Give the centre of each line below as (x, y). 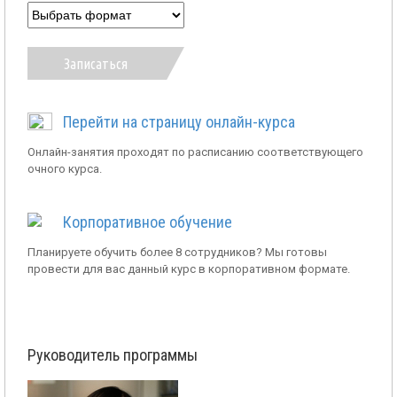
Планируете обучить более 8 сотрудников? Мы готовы (177, 253)
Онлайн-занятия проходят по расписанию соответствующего (195, 152)
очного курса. (65, 169)
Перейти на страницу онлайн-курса (179, 122)
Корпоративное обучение (148, 222)
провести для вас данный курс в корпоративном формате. (189, 269)
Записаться (96, 63)
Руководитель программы (113, 355)
